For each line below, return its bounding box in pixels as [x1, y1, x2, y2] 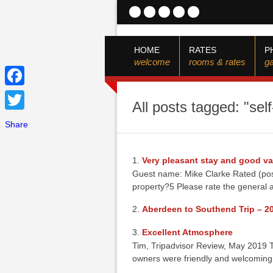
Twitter [5, 115, 30, 124]
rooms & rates [189, 57, 246, 67]
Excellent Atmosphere [142, 227, 233, 237]
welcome [134, 57, 170, 67]
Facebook [5, 90, 43, 100]
